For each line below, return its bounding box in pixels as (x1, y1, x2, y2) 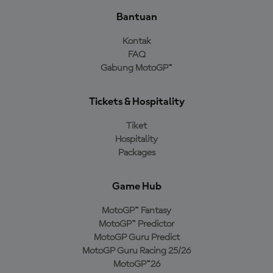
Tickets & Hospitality (88, 96, 185, 107)
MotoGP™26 (113, 260, 160, 269)
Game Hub (112, 181, 161, 192)
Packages (118, 148, 155, 158)
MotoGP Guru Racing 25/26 (82, 246, 191, 256)
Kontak (122, 37, 151, 46)
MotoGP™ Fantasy (102, 206, 171, 216)
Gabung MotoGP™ (101, 63, 172, 73)
